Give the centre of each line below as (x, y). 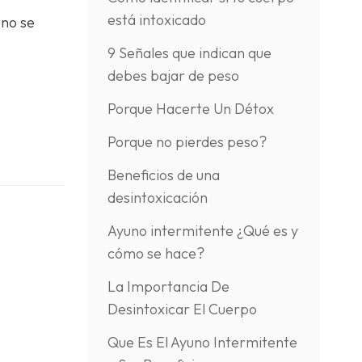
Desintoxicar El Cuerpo (182, 309)
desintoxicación (157, 198)
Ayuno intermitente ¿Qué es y (202, 231)
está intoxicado (156, 20)
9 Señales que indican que (189, 53)
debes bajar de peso (173, 76)
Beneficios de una (163, 175)
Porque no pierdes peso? (187, 142)
